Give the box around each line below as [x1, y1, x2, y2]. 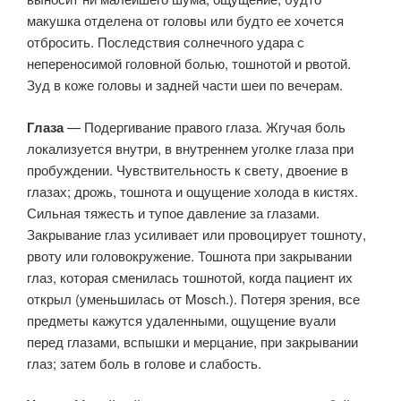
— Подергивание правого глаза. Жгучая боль [64, 116, 346, 136]
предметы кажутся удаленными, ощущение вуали [27, 310, 336, 329]
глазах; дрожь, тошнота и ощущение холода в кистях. [27, 181, 358, 200]
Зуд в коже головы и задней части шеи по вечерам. [27, 75, 343, 94]
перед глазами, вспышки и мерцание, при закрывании [27, 331, 358, 351]
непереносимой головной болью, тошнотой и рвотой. [27, 54, 351, 73]
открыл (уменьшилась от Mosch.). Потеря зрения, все [27, 288, 360, 308]
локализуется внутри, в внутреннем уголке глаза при [27, 138, 354, 158]
